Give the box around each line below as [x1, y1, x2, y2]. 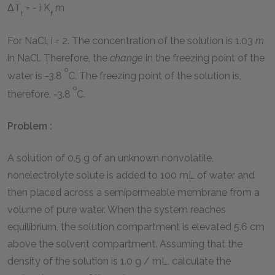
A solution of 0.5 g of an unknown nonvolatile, [7, 152, 214, 165]
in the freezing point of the [143, 52, 265, 64]
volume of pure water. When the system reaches [7, 204, 226, 216]
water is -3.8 [7, 70, 64, 82]
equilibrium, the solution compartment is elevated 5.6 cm [7, 221, 265, 233]
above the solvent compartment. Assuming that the [7, 238, 242, 250]
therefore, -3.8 [7, 88, 73, 101]
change [110, 52, 143, 64]
